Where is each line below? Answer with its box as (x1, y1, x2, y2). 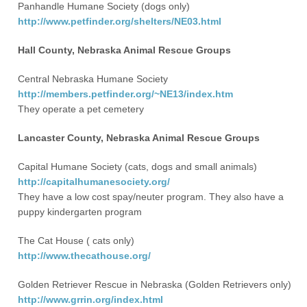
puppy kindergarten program (18, 206, 143, 217)
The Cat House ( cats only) (18, 235, 135, 246)
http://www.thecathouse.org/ (18, 250, 151, 261)
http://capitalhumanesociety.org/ (18, 176, 171, 187)
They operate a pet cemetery (18, 103, 145, 114)
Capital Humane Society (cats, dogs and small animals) (18, 161, 258, 172)
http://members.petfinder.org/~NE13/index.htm (18, 88, 234, 99)
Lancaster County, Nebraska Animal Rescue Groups (18, 132, 260, 143)
